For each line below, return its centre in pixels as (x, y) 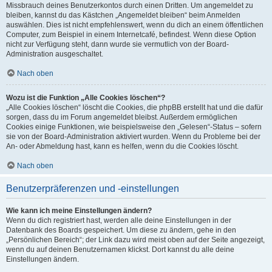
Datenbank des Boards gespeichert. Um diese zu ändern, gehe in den (121, 230)
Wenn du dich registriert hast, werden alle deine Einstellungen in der (119, 220)
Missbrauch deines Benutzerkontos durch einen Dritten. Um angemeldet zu (130, 5)
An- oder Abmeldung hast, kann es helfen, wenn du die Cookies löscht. (122, 146)
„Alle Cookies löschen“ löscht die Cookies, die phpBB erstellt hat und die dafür (134, 107)
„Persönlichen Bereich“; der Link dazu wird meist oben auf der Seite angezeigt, (135, 240)
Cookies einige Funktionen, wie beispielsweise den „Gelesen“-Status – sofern (134, 127)
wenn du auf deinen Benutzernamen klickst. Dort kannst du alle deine (120, 250)
